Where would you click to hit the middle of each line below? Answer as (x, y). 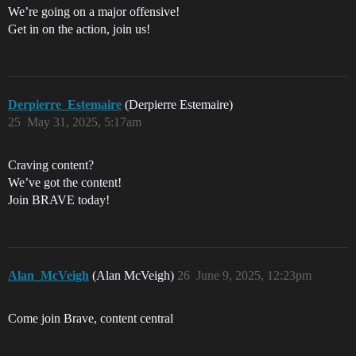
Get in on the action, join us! (79, 29)
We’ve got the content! (65, 183)
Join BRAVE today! (59, 200)
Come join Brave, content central (91, 319)
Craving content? (51, 165)
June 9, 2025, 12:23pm (254, 276)
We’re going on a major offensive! (94, 12)
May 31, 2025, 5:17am (84, 122)
